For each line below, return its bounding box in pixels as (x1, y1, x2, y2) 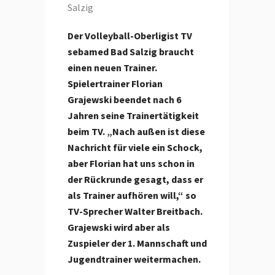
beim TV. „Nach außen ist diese (68, 125, 205, 137)
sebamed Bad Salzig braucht (68, 45, 194, 58)
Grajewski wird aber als (68, 221, 170, 233)
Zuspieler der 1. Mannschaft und (68, 237, 207, 249)
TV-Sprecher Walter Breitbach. (68, 205, 203, 217)
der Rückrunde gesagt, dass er (68, 173, 203, 185)
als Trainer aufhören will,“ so (68, 189, 196, 201)
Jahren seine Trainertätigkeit (68, 109, 199, 122)
